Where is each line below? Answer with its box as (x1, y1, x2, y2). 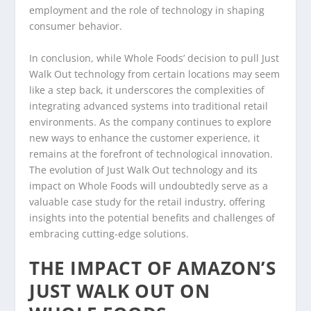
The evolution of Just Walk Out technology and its (29, 162, 258, 176)
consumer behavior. (29, 19, 123, 33)
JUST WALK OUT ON (29, 278, 210, 304)
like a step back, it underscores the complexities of (29, 83, 265, 96)
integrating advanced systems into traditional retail (29, 99, 269, 112)
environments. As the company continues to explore (29, 115, 272, 128)
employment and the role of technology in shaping (29, 3, 265, 17)
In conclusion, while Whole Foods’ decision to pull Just (29, 51, 280, 65)
